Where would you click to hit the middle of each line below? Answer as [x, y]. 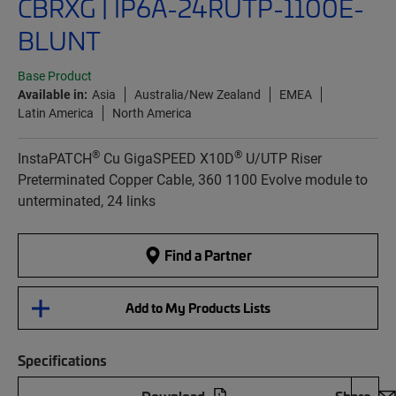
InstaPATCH [55, 158]
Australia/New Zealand [198, 95]
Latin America [56, 113]
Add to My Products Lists [198, 308]
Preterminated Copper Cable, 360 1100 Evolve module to [193, 179]
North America [152, 113]
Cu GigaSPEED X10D [167, 158]
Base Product [55, 76]
